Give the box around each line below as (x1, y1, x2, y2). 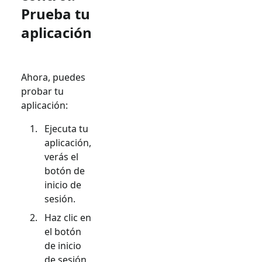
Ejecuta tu (44, 122, 88, 135)
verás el (44, 150, 78, 163)
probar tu (21, 84, 64, 98)
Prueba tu (21, 4, 90, 23)
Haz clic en (44, 211, 91, 224)
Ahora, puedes (21, 70, 85, 84)
